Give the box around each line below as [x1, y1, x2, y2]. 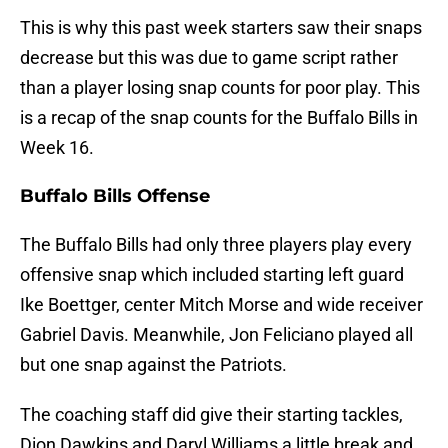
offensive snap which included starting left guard [20, 264, 404, 286]
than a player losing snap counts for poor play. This [20, 77, 420, 99]
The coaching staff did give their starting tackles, [20, 404, 403, 426]
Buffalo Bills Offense [20, 185, 210, 208]
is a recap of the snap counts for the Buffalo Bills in [20, 107, 418, 129]
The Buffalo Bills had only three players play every [20, 234, 412, 256]
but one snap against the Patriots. [20, 354, 287, 376]
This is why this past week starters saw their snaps [20, 17, 422, 39]
